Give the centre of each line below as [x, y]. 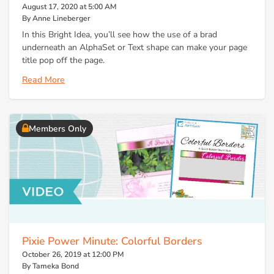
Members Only [57, 128]
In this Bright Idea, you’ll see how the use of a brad [120, 35]
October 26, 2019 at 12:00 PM [73, 255]
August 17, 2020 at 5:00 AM [69, 6]
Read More [43, 80]
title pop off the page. [63, 61]
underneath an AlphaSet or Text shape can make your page [135, 48]
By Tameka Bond [50, 266]
